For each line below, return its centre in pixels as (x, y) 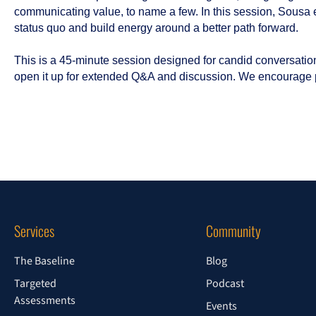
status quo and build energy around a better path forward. (158, 28)
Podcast (225, 284)
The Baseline (44, 261)
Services (34, 231)
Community (234, 231)
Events (222, 306)
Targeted (35, 284)
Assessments (45, 301)
